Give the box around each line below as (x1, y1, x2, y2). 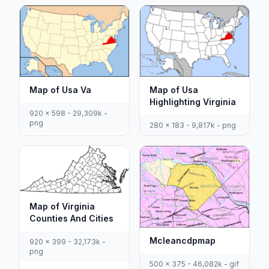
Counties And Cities (29, 213, 113, 223)
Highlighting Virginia (150, 96, 236, 107)
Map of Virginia (29, 201, 95, 211)
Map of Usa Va (29, 84, 91, 95)
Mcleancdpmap (150, 235, 216, 246)
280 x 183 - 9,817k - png (150, 120, 236, 130)
